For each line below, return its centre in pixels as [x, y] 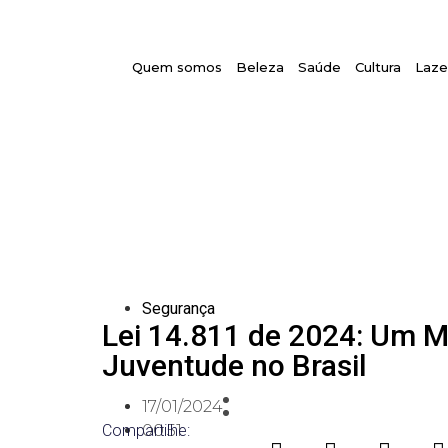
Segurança [178, 309]
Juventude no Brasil [234, 366]
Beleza [260, 67]
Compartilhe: [146, 431]
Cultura [378, 67]
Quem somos [177, 67]
